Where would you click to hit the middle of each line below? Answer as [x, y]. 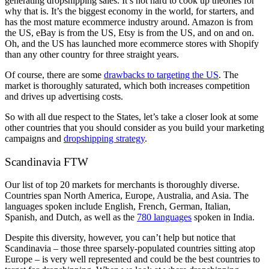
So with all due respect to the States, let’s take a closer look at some [131, 116]
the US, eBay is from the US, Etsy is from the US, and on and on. [129, 32]
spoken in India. [223, 217]
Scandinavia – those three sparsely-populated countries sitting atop [130, 249]
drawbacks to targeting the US [161, 74]
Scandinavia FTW [47, 162]
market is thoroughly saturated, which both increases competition [127, 85]
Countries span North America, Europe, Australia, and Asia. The [127, 196]
